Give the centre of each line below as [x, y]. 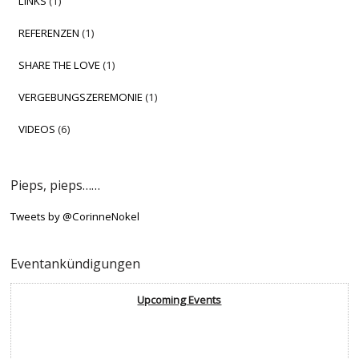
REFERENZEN [49, 32]
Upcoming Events [179, 299]
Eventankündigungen [76, 263]
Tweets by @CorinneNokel [75, 216]
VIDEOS [37, 129]
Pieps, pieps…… [56, 185]
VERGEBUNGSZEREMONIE [81, 97]
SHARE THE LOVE [60, 65]
